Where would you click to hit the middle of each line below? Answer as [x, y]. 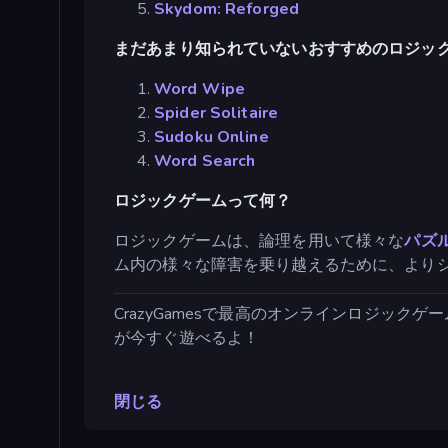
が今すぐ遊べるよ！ [187, 338]
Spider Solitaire [216, 113]
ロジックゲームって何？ [203, 201]
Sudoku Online [211, 137]
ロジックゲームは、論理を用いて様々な [259, 241]
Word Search [205, 161]
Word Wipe [200, 89]
